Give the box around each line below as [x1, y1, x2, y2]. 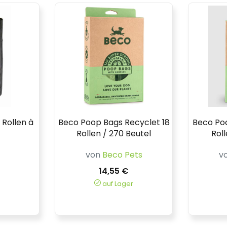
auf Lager [101, 178, 133, 188]
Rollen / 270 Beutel [77, 127, 151, 139]
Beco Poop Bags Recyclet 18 [58, 116, 170, 128]
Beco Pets [102, 148, 142, 161]
